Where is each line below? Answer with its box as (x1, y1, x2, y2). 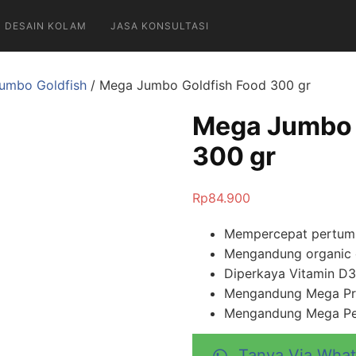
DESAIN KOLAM (5, 20, 87, 32)
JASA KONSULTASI (110, 20, 209, 32)
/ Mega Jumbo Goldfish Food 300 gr (87, 77, 311, 93)
